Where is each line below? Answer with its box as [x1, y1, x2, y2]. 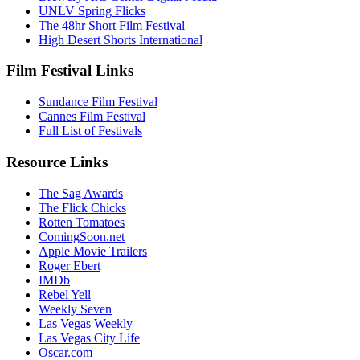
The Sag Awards [39, 186, 123, 200]
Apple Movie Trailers [39, 243, 147, 258]
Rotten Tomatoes [39, 215, 125, 229]
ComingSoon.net [39, 229, 125, 243]
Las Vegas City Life [39, 330, 140, 345]
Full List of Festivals [39, 124, 142, 138]
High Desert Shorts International [39, 32, 202, 47]
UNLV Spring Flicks [39, 3, 145, 18]
